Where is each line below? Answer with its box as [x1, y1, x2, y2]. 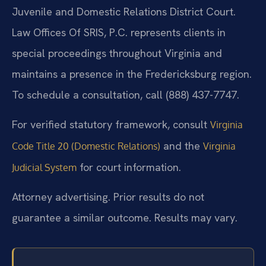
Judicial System [12, 161, 77, 173]
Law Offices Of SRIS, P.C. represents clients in [12, 26, 226, 40]
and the [160, 138, 203, 153]
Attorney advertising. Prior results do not [12, 190, 204, 204]
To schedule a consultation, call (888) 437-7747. [12, 88, 239, 102]
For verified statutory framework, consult [12, 117, 210, 131]
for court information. [77, 160, 181, 174]
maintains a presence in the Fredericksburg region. [12, 67, 252, 81]
